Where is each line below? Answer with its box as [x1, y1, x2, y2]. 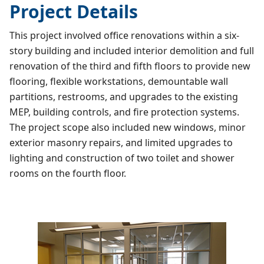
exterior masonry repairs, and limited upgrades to [9, 136, 233, 149]
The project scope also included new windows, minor [9, 120, 246, 134]
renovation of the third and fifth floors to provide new [9, 59, 250, 72]
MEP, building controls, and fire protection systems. [9, 105, 239, 118]
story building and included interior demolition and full [9, 44, 254, 57]
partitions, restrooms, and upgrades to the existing [9, 90, 238, 103]
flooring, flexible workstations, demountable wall [9, 74, 228, 88]
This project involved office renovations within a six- [9, 28, 239, 42]
